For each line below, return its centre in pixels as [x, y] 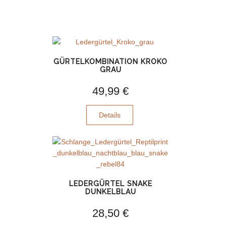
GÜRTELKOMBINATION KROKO [110, 61]
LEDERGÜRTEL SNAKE [110, 184]
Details [110, 115]
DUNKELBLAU [110, 192]
